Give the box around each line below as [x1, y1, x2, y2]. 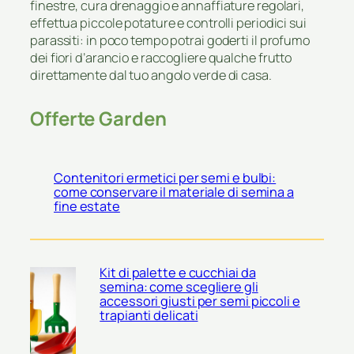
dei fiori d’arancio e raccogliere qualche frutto [30, 48, 292, 66]
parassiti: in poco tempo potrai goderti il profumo [30, 31, 310, 49]
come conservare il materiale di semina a [54, 183, 294, 201]
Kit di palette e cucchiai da [100, 263, 256, 281]
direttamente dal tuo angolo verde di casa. [30, 66, 272, 84]
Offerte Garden [30, 104, 167, 131]
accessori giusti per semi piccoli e [100, 292, 300, 310]
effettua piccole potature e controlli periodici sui [30, 13, 307, 32]
